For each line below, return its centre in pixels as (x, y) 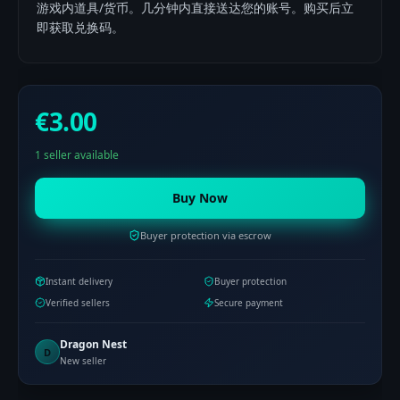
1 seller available (77, 155)
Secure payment (249, 303)
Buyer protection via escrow (206, 235)
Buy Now (200, 198)
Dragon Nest (93, 344)
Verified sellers (78, 303)
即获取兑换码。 (80, 28)
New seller (83, 361)
